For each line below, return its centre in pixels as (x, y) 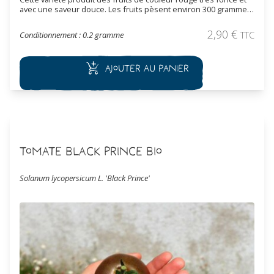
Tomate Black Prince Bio (91, 151)
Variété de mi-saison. (58, 19)
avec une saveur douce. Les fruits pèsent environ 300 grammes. (136, 9)
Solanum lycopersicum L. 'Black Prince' (85, 178)
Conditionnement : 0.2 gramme (72, 35)
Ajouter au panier (147, 68)
